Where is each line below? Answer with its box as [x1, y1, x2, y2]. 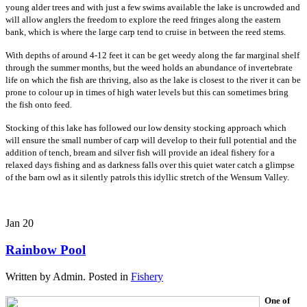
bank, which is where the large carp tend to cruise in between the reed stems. [5, 27, 286, 38]
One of [265, 295, 290, 306]
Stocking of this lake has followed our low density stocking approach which [5, 123, 286, 134]
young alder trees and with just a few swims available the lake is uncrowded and [5, 2, 300, 13]
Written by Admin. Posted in [5, 270, 131, 282]
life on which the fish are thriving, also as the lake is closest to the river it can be [5, 75, 301, 86]
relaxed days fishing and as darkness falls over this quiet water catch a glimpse [5, 160, 295, 171]
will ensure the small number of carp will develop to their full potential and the [5, 135, 297, 146]
